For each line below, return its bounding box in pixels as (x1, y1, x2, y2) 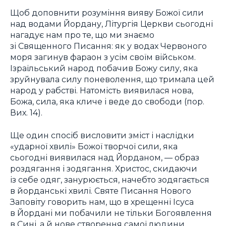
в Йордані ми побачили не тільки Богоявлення (10, 207, 212, 218)
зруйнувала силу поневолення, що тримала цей (10, 74, 214, 85)
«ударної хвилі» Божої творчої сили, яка (10, 141, 178, 151)
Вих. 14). (10, 107, 42, 118)
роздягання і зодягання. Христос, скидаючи (10, 163, 197, 174)
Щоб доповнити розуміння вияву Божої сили (10, 8, 204, 18)
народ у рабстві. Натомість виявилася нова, (10, 85, 193, 96)
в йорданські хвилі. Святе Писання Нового (10, 185, 191, 196)
